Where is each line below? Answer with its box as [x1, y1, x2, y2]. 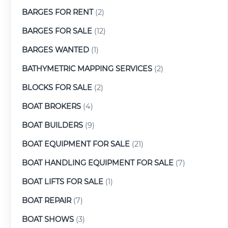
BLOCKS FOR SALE [22, 82, 92, 92]
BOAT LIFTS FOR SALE [22, 177, 103, 186]
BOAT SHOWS [22, 214, 74, 224]
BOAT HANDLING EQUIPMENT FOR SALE [22, 158, 174, 167]
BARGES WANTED [22, 45, 89, 54]
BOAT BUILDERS [22, 120, 83, 130]
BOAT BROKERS [22, 101, 81, 111]
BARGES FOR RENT [22, 7, 93, 17]
